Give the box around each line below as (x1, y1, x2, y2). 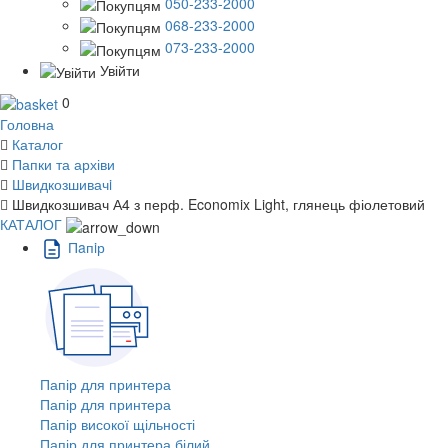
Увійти (100, 59, 140, 80)
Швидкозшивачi (12, 174, 112, 195)
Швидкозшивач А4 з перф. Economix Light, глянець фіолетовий (12, 194, 425, 215)
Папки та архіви (12, 154, 115, 175)
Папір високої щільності (40, 413, 195, 434)
